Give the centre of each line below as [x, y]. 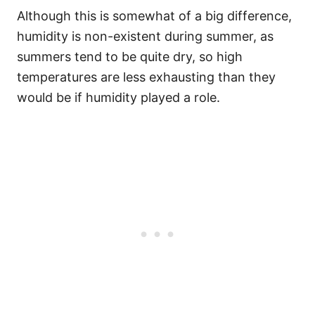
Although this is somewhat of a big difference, [154, 16]
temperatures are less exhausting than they [146, 77]
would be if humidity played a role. [118, 97]
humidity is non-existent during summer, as [145, 36]
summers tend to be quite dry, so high [130, 57]
